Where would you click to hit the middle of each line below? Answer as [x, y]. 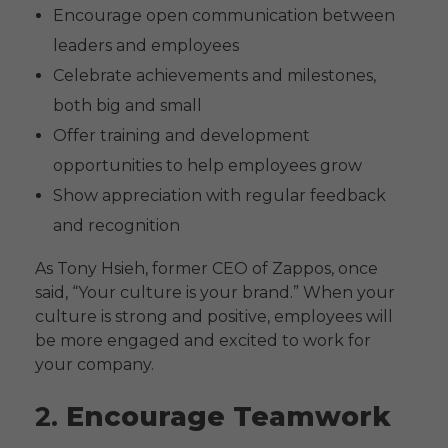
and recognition [116, 225]
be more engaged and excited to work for [203, 340]
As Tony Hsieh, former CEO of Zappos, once [206, 268]
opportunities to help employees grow [207, 165]
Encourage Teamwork [228, 416]
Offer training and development [181, 135]
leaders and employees [145, 45]
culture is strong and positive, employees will [214, 316]
